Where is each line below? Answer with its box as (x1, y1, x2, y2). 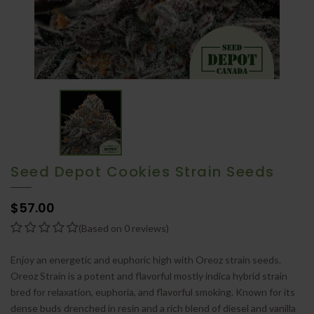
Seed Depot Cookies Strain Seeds (11, 161, 275, 182)
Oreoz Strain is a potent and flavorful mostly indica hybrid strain (11, 269, 287, 282)
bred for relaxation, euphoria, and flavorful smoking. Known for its (11, 285, 295, 298)
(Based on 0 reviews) (78, 221, 169, 234)
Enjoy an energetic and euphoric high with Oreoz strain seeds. (11, 253, 281, 266)
